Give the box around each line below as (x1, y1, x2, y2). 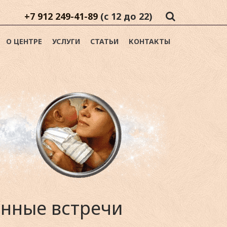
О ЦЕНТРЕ (6, 36, 42, 46)
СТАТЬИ (90, 36, 119, 46)
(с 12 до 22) (100, 10, 153, 22)
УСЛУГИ (52, 36, 80, 46)
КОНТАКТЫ (129, 36, 170, 46)
